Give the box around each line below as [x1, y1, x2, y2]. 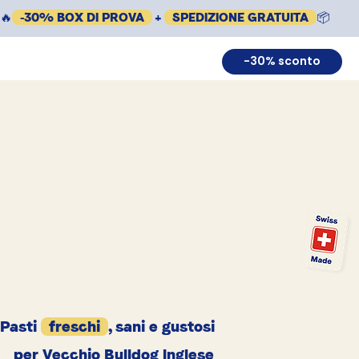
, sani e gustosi [108, 317, 215, 336]
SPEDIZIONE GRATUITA [172, 10, 309, 26]
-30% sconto [244, 53, 321, 70]
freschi [49, 317, 100, 336]
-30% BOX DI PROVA [20, 10, 144, 26]
